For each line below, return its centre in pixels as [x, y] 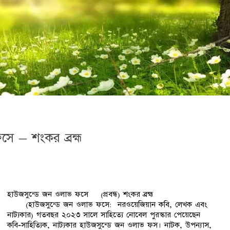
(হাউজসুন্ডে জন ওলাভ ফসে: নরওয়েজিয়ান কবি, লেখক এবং [107, 204]
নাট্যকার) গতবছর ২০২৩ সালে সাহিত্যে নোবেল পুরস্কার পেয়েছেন [104, 215]
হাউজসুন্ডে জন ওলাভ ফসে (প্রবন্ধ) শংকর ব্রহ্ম [108, 194]
